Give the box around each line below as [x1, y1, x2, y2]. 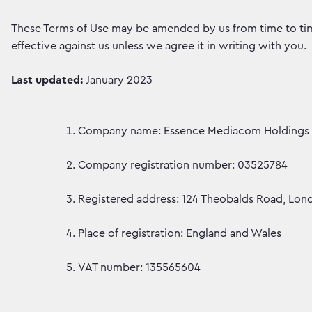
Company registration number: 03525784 [78, 159, 288, 171]
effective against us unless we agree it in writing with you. [11, 40, 306, 52]
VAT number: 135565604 [78, 262, 201, 273]
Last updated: [11, 75, 83, 86]
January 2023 [83, 75, 153, 86]
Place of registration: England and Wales [78, 228, 281, 239]
